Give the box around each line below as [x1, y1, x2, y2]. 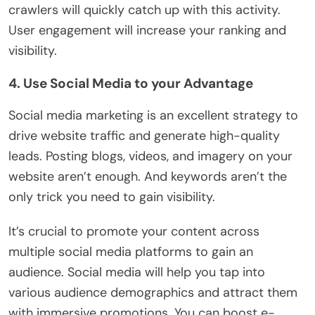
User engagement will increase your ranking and [8, 21, 286, 39]
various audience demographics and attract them [8, 283, 297, 301]
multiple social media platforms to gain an [8, 243, 253, 260]
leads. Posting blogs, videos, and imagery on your [8, 147, 292, 165]
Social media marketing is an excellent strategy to [8, 106, 298, 124]
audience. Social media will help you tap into [8, 263, 265, 281]
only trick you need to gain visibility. [8, 188, 215, 205]
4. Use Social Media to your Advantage [8, 74, 253, 92]
